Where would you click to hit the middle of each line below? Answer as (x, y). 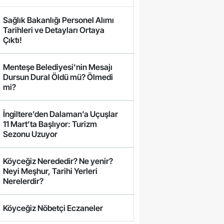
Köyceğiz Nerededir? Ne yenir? (58, 161)
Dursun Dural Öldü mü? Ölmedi (58, 77)
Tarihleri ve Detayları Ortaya (54, 30)
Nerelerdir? (23, 181)
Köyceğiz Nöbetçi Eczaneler (53, 208)
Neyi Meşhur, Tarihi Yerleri (50, 171)
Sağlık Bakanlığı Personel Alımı (59, 20)
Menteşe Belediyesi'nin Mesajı (58, 67)
